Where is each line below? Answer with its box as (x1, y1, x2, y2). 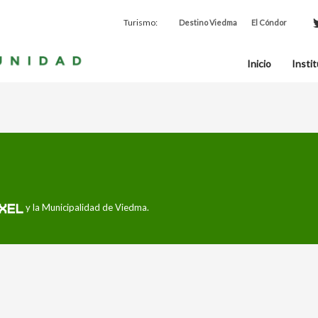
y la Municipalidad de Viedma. (23, 202, 149, 213)
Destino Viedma (179, 17, 237, 27)
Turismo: (124, 16, 158, 28)
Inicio (247, 57, 271, 70)
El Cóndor (251, 17, 287, 27)
